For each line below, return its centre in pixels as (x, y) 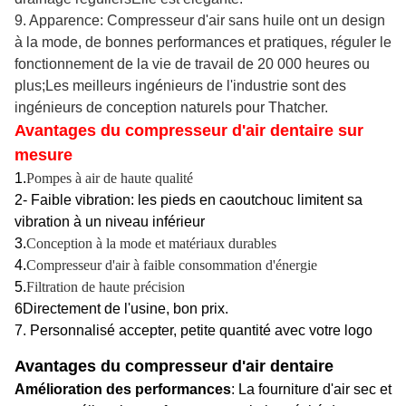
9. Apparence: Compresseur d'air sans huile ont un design (200, 21)
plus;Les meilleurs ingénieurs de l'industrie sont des (180, 86)
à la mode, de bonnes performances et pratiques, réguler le (203, 43)
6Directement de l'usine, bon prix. (121, 309)
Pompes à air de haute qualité (110, 179)
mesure (43, 155)
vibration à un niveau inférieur (110, 222)
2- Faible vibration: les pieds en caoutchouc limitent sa (188, 200)
